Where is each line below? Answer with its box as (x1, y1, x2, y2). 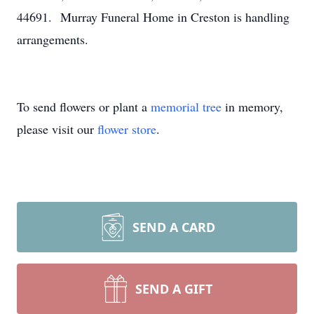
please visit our (17, 121, 97, 137)
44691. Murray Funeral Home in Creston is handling (17, 8, 289, 25)
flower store (97, 121, 156, 137)
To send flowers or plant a (17, 98, 151, 115)
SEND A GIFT (135, 280, 212, 297)
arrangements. (17, 31, 88, 48)
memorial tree (151, 98, 221, 115)
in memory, (221, 98, 283, 115)
